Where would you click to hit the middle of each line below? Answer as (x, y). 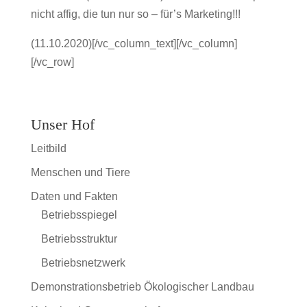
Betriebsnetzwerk (83, 262)
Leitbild (48, 148)
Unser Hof (62, 124)
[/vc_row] (52, 62)
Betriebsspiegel (79, 214)
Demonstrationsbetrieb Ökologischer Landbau (142, 286)
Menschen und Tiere (80, 172)
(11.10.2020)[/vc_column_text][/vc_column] (134, 43)
